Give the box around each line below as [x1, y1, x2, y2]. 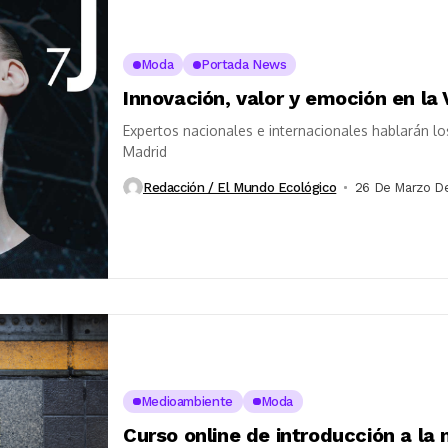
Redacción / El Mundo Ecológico [143, 179, 337, 195]
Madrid [123, 143, 167, 161]
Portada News [201, 57, 287, 73]
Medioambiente [140, 394, 233, 410]
